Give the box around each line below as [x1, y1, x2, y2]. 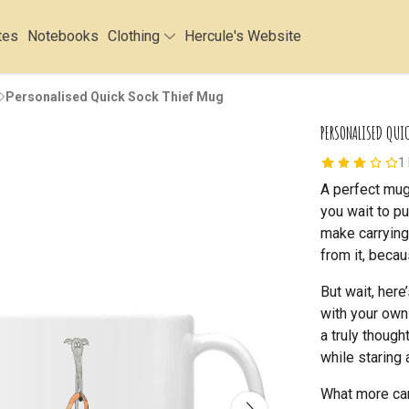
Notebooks [26, 27, 99, 45]
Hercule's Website [184, 27, 301, 45]
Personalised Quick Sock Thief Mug [5, 89, 224, 104]
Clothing [107, 27, 163, 45]
